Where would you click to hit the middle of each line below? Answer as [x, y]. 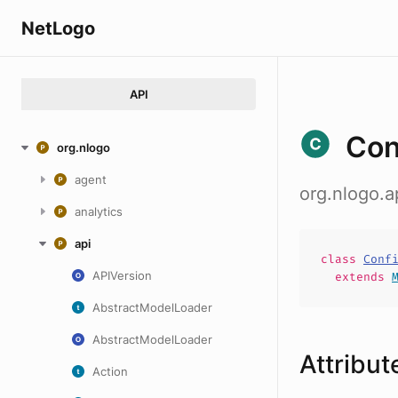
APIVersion [122, 275]
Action [110, 371]
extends [363, 277]
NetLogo [58, 28]
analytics [99, 211]
